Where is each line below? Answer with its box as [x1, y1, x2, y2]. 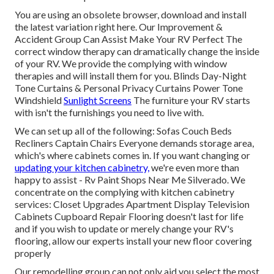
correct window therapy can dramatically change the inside [15, 45, 259, 57]
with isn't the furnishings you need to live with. [15, 106, 204, 119]
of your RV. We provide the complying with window [15, 57, 227, 70]
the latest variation [15, 21, 95, 33]
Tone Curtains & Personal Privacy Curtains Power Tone [15, 82, 243, 94]
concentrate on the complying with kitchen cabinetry [15, 186, 234, 198]
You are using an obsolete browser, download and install [15, 9, 246, 21]
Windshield [15, 94, 64, 106]
